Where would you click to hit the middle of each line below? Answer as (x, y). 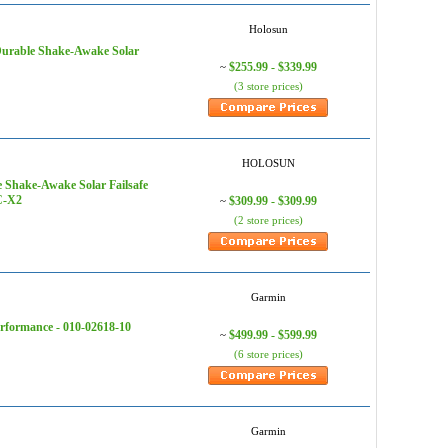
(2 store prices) (268, 220)
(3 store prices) (268, 86)
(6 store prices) (268, 354)
